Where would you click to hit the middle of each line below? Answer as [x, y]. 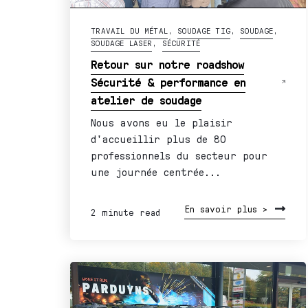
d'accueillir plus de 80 [159, 139]
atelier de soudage [146, 100]
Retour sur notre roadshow [168, 64]
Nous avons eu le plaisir [162, 122]
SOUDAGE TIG [204, 31]
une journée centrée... [156, 172]
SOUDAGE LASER [122, 43]
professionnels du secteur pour [179, 155]
